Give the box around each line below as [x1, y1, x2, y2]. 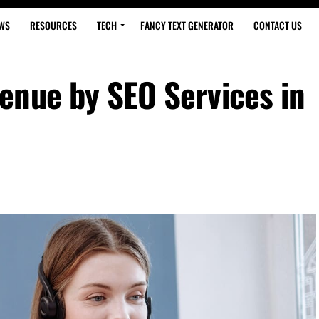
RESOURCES [29, 18, 77, 33]
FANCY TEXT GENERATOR [140, 18, 234, 33]
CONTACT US [253, 18, 302, 33]
